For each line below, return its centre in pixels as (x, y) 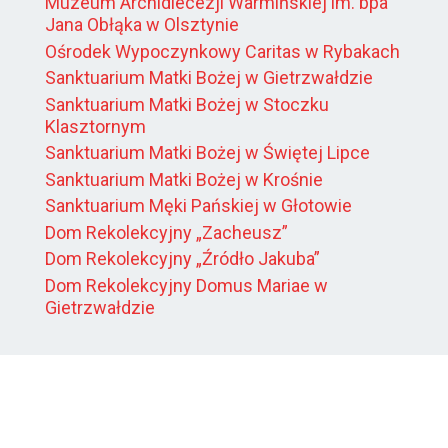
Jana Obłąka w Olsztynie (142, 25)
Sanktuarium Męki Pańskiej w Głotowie (198, 206)
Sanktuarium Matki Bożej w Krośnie (184, 179)
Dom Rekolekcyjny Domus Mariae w (186, 285)
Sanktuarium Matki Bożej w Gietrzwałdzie (209, 78)
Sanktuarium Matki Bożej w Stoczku (187, 104)
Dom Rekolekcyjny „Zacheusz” (166, 232)
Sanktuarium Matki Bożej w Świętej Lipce (207, 153)
